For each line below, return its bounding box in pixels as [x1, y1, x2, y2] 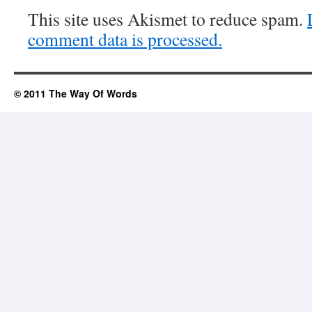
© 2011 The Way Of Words [14, 86, 137, 100]
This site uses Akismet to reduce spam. [28, 7, 307, 31]
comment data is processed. [28, 27, 222, 51]
